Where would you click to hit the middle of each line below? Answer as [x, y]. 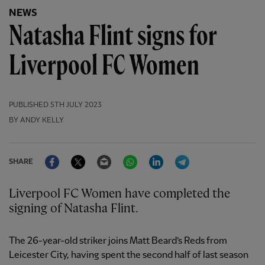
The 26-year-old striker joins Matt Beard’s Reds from [118, 241]
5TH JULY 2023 [76, 105]
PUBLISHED [29, 105]
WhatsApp [159, 155]
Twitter [101, 155]
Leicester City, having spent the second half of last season [129, 256]
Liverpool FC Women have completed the [12, 194]
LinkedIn [181, 155]
